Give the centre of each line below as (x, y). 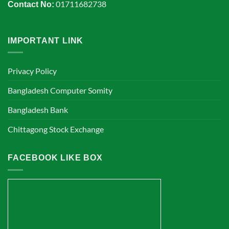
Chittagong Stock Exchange (56, 129)
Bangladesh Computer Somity (60, 90)
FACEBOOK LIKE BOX (55, 158)
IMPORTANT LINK (46, 40)
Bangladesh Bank (38, 110)
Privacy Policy (32, 71)
